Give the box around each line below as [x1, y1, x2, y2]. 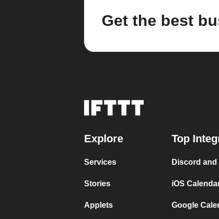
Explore [84, 132, 123, 145]
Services [84, 158, 116, 167]
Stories [84, 179, 110, 188]
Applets [84, 201, 113, 210]
